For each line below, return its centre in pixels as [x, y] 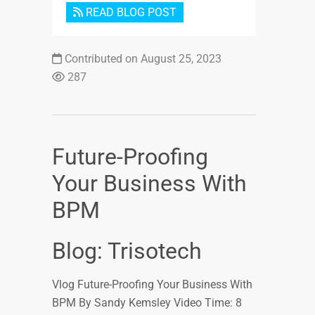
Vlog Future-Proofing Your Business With [152, 285]
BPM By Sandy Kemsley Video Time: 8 [147, 303]
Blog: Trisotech [127, 251]
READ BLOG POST [130, 13]
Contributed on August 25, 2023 [142, 59]
